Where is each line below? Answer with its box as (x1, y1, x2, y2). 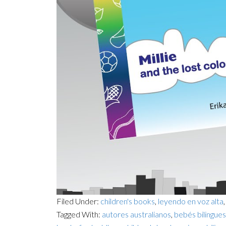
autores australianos (102, 209, 171, 219)
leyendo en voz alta (158, 196, 223, 206)
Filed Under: (56, 196, 100, 206)
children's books (100, 196, 155, 206)
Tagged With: (56, 209, 102, 219)
